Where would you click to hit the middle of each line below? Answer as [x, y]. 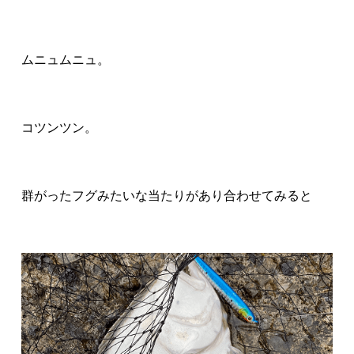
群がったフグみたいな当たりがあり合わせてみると [167, 195]
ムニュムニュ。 [66, 59]
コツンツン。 [60, 127]
